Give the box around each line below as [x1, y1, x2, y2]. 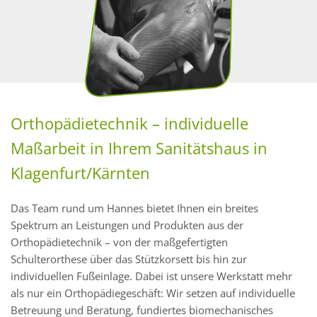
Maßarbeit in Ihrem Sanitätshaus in [11, 137, 267, 159]
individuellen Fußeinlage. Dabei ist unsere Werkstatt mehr [11, 269, 292, 284]
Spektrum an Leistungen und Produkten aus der [11, 218, 243, 233]
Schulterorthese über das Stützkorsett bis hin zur [11, 252, 247, 267]
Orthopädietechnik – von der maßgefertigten [11, 235, 228, 250]
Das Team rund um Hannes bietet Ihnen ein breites [11, 201, 258, 216]
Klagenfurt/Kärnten [11, 162, 150, 184]
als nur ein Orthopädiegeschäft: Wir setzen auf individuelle [11, 286, 295, 301]
